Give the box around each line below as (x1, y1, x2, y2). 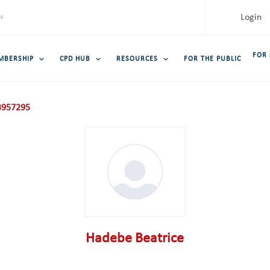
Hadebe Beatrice (86, 231, 184, 246)
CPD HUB (60, 55, 90, 63)
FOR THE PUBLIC (184, 55, 241, 63)
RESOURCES (116, 55, 158, 63)
